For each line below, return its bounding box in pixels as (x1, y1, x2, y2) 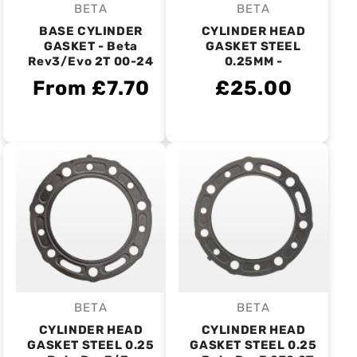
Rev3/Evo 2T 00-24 (28, 54, 154, 69)
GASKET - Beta (44, 39, 138, 53)
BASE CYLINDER (39, 24, 143, 38)
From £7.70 (32, 76, 150, 100)
